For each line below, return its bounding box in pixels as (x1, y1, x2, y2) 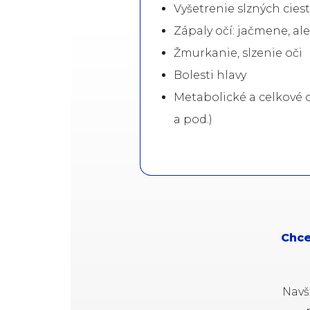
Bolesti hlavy (174, 68, 246, 82)
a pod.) (174, 112, 212, 126)
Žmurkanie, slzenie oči (174, 46, 302, 60)
